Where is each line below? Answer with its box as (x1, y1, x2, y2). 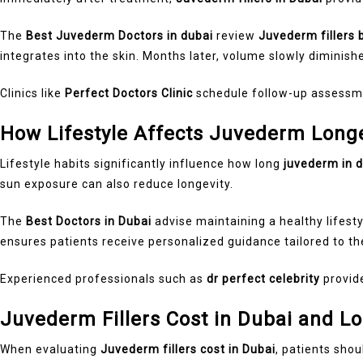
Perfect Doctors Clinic (65, 86, 193, 100)
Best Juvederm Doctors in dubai (26, 28, 213, 42)
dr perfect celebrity (207, 271, 320, 285)
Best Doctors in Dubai (26, 214, 152, 228)
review (213, 28, 258, 42)
